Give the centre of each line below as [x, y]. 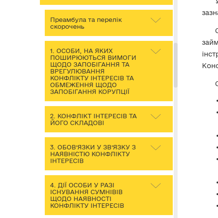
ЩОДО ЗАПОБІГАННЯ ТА [90, 64]
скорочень [67, 26]
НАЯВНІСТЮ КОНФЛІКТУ [90, 154]
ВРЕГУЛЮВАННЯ [77, 71]
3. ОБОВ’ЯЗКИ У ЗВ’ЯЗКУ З [93, 147]
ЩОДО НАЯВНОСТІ [81, 198]
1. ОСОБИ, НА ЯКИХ [82, 50]
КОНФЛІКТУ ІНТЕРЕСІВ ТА [92, 78]
